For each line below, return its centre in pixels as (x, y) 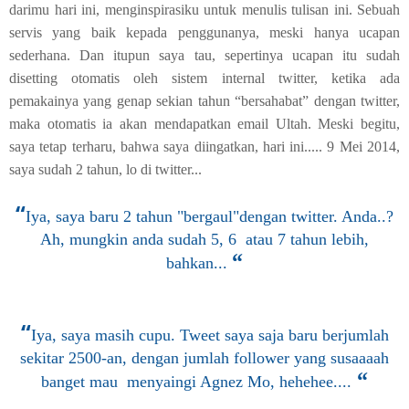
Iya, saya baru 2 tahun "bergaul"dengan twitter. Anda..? (210, 216)
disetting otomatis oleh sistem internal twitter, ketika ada (204, 78)
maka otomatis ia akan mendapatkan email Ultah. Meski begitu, (204, 124)
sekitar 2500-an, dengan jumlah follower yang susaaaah (204, 358)
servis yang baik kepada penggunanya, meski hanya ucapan (204, 32)
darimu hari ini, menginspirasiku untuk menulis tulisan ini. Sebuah (204, 10)
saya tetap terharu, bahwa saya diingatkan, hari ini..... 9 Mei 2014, (204, 147)
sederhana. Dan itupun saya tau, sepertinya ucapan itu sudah (204, 55)
